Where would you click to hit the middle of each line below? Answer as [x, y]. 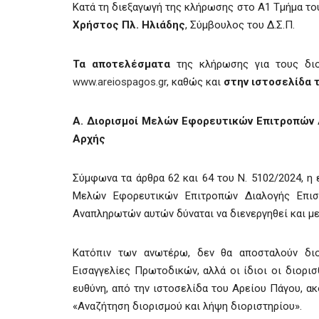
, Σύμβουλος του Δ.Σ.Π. [244, 25]
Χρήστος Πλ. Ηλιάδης [129, 25]
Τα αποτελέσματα [122, 64]
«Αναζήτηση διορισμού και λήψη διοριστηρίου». [187, 306]
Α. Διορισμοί [105, 121]
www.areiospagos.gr [120, 82]
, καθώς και [195, 82]
